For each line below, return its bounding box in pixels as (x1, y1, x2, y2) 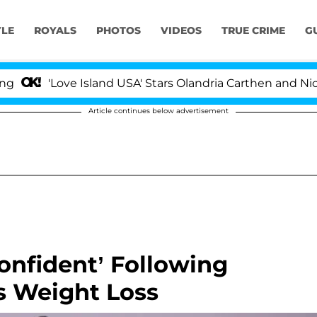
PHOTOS (96, 24, 141, 38)
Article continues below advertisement (88, 106, 229, 115)
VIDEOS (160, 24, 202, 38)
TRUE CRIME (221, 24, 285, 38)
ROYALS (33, 24, 76, 38)
